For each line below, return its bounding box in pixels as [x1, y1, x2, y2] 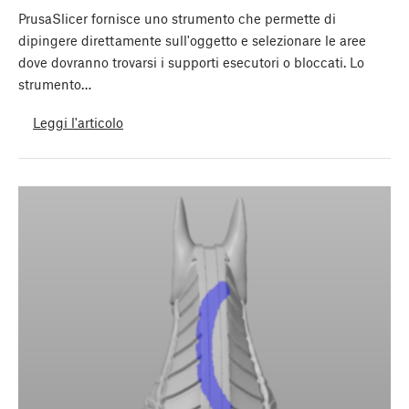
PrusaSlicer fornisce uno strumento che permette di [18, 10, 336, 27]
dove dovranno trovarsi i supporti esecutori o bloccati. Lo [18, 54, 364, 71]
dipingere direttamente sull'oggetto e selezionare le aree [18, 32, 366, 49]
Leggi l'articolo [33, 113, 123, 131]
